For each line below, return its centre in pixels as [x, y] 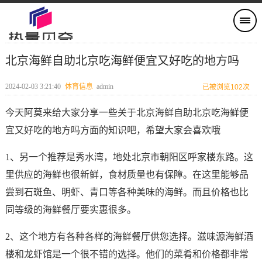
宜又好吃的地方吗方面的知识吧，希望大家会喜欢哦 [113, 130]
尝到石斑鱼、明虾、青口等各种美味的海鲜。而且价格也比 [127, 192]
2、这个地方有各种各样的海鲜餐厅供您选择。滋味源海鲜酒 [129, 237]
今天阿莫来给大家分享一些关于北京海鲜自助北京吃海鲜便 [127, 113]
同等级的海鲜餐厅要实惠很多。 [70, 210]
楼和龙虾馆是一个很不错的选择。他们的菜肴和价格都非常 [127, 254]
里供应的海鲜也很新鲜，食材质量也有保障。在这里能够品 [127, 175]
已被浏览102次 [226, 87]
